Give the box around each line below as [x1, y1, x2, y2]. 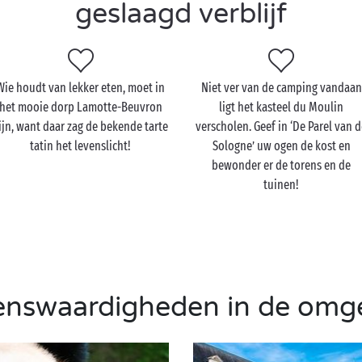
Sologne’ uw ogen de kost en [212, 138, 351, 154]
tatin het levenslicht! [30, 138, 132, 154]
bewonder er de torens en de [212, 158, 351, 173]
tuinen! [263, 177, 300, 192]
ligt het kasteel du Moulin [219, 99, 344, 115]
